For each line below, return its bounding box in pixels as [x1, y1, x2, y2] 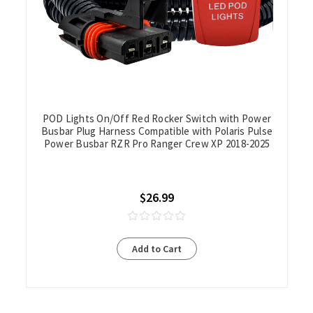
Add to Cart [131, 242, 182, 256]
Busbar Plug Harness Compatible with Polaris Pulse [41, 124, 273, 138]
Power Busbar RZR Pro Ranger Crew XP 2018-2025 [43, 137, 270, 151]
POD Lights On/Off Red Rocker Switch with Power [42, 112, 272, 126]
